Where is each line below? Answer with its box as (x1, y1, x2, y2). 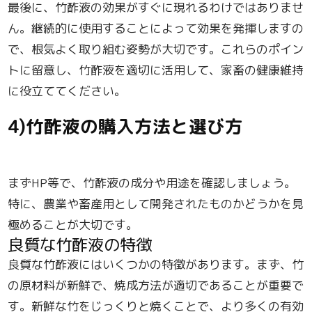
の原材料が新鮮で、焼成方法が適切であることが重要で (8, 277, 304, 294)
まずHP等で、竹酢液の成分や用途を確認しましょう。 (8, 175, 297, 192)
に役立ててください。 (8, 82, 127, 99)
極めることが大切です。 (8, 217, 139, 233)
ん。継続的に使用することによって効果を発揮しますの (8, 19, 304, 36)
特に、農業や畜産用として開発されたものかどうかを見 (8, 196, 304, 212)
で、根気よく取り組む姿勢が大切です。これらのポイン (8, 40, 304, 57)
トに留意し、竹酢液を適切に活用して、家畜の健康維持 (8, 61, 304, 78)
